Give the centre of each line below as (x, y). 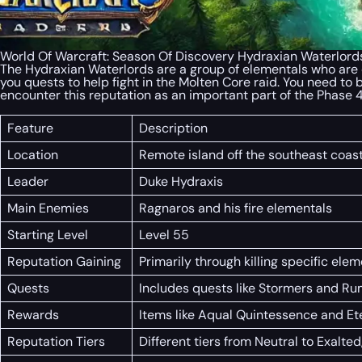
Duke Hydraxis (181, 182)
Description (173, 128)
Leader (28, 182)
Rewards (33, 315)
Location (33, 155)
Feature (30, 128)
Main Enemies (48, 208)
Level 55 (164, 235)
